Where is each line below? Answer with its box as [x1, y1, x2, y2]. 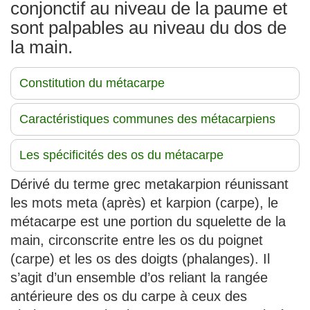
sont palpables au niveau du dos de [10, 17, 286, 39]
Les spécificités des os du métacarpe [19, 148, 224, 163]
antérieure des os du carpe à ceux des [10, 289, 247, 304]
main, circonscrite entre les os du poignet [10, 232, 263, 248]
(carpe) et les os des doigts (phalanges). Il [10, 251, 270, 267]
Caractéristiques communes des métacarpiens [19, 112, 275, 127]
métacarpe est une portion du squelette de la [10, 214, 286, 230]
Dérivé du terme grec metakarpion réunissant [10, 176, 289, 192]
